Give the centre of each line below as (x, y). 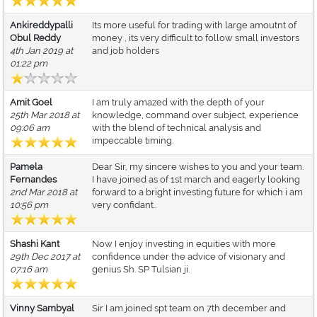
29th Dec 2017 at (45, 257)
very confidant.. (124, 205)
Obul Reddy (35, 38)
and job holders (126, 51)
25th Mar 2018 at (45, 115)
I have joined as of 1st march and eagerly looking (196, 180)
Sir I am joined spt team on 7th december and (189, 309)
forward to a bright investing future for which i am (197, 192)
